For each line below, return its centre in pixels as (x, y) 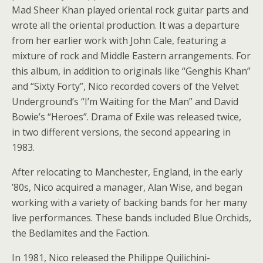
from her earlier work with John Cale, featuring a (119, 41)
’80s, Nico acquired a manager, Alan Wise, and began (127, 187)
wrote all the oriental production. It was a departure (126, 25)
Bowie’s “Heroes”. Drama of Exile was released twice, (127, 117)
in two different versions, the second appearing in (121, 132)
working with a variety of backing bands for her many (129, 203)
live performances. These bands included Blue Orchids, (131, 218)
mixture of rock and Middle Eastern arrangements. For (131, 56)
